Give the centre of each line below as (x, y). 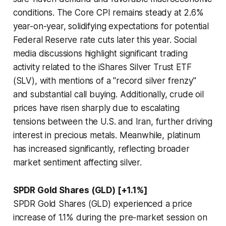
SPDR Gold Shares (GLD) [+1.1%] (80, 190)
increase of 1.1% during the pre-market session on (110, 218)
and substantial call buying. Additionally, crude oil (108, 95)
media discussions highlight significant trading (100, 54)
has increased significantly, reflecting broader (101, 149)
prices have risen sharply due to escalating (96, 108)
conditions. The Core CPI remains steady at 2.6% (108, 13)
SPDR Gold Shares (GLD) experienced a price (102, 204)
